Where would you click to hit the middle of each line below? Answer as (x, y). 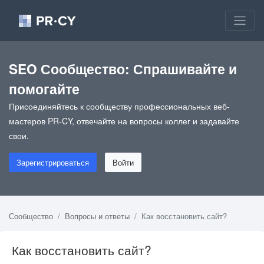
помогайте (44, 88)
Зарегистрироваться (53, 162)
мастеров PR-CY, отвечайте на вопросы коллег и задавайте (124, 121)
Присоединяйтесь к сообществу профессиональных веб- (119, 106)
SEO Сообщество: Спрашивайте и (123, 68)
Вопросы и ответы (97, 216)
